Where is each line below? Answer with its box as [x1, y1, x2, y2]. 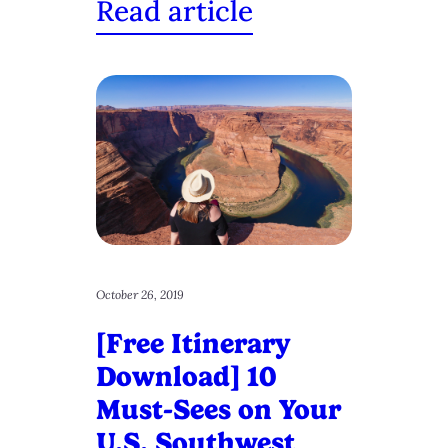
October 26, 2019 [96, 287, 184, 303]
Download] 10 [96, 360, 277, 394]
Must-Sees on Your [96, 393, 341, 427]
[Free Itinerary [96, 327, 291, 361]
